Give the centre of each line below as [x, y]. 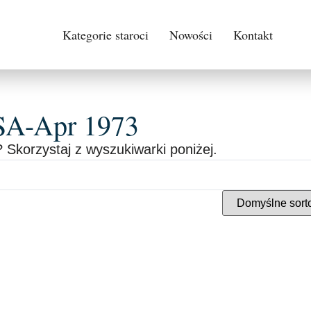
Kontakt [253, 35]
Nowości [191, 35]
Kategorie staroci [105, 35]
